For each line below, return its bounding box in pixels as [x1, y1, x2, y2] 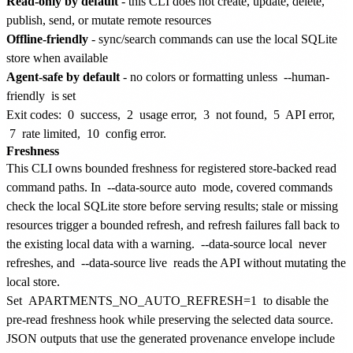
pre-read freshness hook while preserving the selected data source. [6, 312, 333, 326]
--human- [284, 69, 329, 84]
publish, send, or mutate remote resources [6, 13, 211, 27]
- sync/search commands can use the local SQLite [88, 32, 337, 46]
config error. [102, 126, 166, 140]
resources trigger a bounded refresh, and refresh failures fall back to [6, 217, 340, 232]
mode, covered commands [199, 180, 333, 194]
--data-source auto [107, 180, 196, 194]
